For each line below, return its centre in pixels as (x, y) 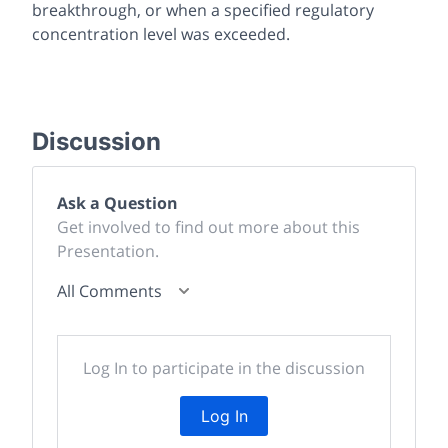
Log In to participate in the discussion (224, 367)
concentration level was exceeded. (161, 33)
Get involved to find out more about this (208, 226)
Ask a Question (117, 202)
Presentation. (108, 250)
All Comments (109, 290)
